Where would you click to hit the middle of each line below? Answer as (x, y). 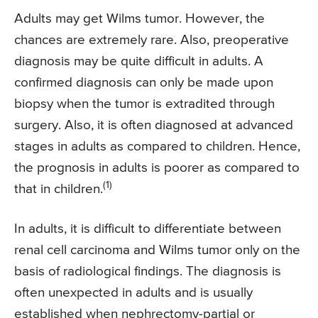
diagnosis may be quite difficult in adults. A (139, 62)
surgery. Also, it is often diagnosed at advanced (154, 126)
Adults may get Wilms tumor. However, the (139, 19)
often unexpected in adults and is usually (133, 293)
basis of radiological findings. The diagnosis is (148, 272)
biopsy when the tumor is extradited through (144, 104)
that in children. (59, 190)
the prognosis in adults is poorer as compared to (157, 168)
